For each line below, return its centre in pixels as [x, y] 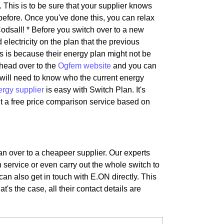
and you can [134, 66]
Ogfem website [84, 66]
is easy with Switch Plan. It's [95, 90]
